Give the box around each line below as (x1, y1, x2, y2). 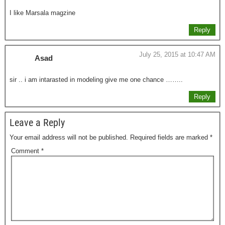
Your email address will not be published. (10, 134, 128, 141)
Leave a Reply (10, 117, 65, 129)
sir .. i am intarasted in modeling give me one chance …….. (10, 76, 183, 83)
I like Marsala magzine (10, 9, 75, 17)
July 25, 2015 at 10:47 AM (139, 51, 215, 58)
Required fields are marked (130, 134, 210, 141)
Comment (11, 147, 41, 155)
